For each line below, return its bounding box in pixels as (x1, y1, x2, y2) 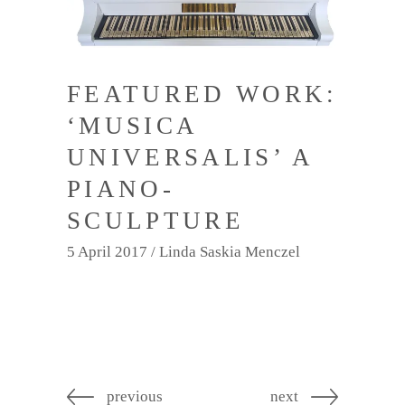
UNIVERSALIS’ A (67, 143, 314, 171)
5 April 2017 (67, 242, 147, 260)
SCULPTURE (67, 206, 244, 234)
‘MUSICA (67, 111, 198, 139)
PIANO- (67, 174, 174, 202)
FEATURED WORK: (67, 80, 338, 108)
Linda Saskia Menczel (159, 242, 300, 260)
